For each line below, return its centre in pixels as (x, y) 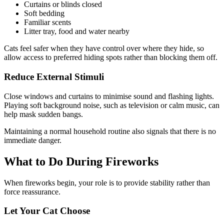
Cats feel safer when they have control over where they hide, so (104, 48)
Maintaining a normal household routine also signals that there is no (110, 131)
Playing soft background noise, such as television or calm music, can (112, 105)
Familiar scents (47, 22)
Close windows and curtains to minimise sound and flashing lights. (109, 96)
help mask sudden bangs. (43, 114)
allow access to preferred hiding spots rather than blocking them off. (111, 57)
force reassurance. (32, 191)
